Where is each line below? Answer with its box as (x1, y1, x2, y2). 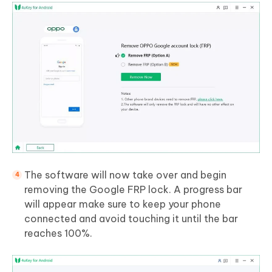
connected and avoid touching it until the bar (24, 212, 238, 225)
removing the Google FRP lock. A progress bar (24, 183, 242, 196)
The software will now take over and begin (24, 169, 226, 182)
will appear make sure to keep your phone (24, 198, 221, 211)
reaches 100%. (24, 227, 92, 240)
